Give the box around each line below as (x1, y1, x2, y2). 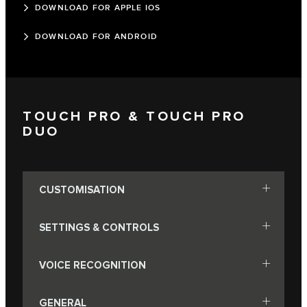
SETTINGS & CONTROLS (39, 221, 159, 234)
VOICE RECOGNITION (39, 258, 146, 272)
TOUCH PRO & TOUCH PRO (23, 108, 246, 125)
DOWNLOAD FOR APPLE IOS (35, 2, 161, 13)
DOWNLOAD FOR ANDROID (35, 31, 158, 42)
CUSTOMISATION (39, 183, 125, 197)
